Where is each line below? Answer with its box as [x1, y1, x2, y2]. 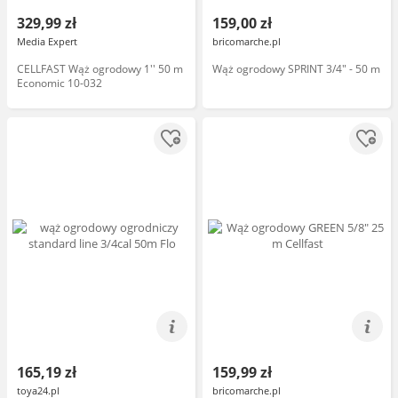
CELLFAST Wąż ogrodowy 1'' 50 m [17, 61, 183, 76]
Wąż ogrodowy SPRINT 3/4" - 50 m [212, 61, 380, 76]
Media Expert [17, 35, 77, 48]
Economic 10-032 [17, 76, 102, 91]
